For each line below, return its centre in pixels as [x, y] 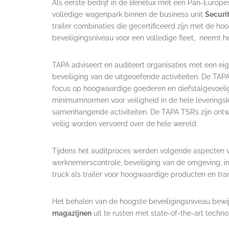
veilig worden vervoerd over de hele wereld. [125, 123]
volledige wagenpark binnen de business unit [129, 14]
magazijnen [72, 213]
